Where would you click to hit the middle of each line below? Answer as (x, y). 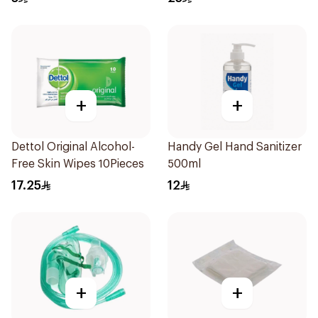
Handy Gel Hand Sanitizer (235, 147)
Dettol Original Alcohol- (73, 147)
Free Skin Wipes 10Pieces (78, 164)
